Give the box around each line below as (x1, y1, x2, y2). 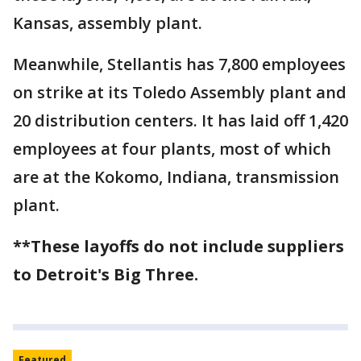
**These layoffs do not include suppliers (13, 234, 344, 257)
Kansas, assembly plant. (13, 11, 202, 34)
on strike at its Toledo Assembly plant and (13, 81, 346, 103)
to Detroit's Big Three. (13, 263, 198, 285)
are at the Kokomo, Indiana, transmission (13, 165, 339, 188)
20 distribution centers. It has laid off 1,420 (13, 109, 348, 131)
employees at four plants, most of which (13, 137, 331, 160)
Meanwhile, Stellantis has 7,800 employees (13, 52, 346, 75)
